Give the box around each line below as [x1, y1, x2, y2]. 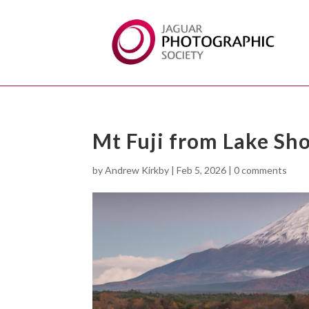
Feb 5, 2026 [177, 164, 227, 177]
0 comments [234, 164, 288, 177]
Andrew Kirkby [105, 164, 170, 177]
